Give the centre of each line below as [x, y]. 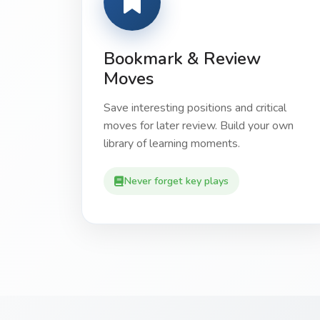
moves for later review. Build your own [199, 126]
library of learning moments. [172, 144]
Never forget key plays [176, 181]
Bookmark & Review [182, 59]
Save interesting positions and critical [195, 108]
